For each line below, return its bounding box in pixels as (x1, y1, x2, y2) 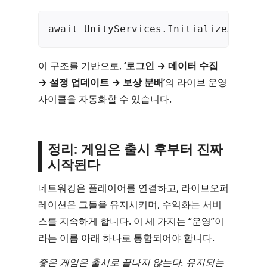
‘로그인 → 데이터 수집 (124, 58, 218, 72)
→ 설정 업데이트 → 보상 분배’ (38, 75, 165, 89)
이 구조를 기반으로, (38, 58, 124, 72)
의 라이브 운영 (165, 75, 227, 89)
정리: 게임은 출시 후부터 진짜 (47, 139, 223, 157)
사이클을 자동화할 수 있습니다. (38, 92, 172, 105)
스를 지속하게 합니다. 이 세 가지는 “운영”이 (38, 215, 224, 228)
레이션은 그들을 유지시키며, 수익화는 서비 (38, 198, 222, 212)
